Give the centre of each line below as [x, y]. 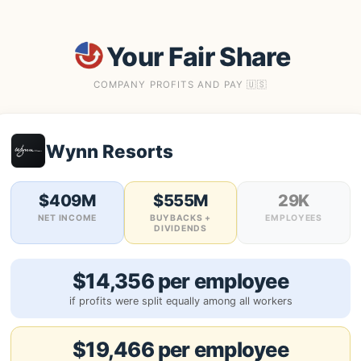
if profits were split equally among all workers [180, 301]
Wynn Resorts [110, 151]
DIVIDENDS [180, 228]
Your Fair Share [198, 56]
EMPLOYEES [294, 218]
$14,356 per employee [180, 281]
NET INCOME [67, 218]
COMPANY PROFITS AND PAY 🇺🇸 [180, 85]
